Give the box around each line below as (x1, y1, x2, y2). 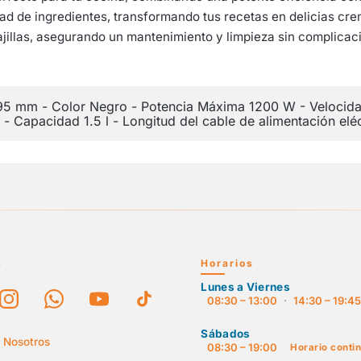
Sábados (201, 327, 251, 340)
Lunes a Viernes (201, 280, 290, 293)
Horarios (201, 257, 255, 269)
